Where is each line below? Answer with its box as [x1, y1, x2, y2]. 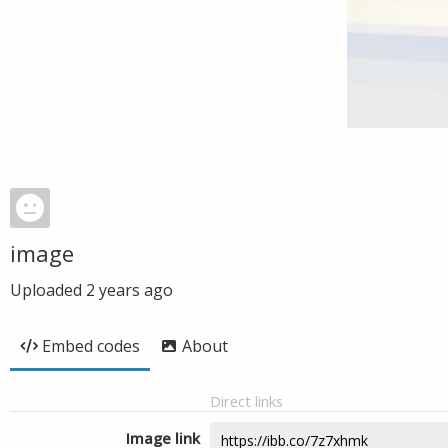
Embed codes [42, 335, 140, 357]
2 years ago [86, 279, 173, 301]
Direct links [210, 391, 283, 411]
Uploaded [10, 279, 86, 301]
